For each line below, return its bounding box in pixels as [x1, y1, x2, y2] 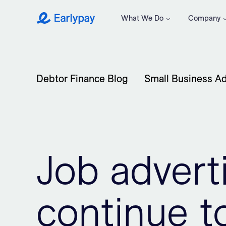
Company [188, 14, 221, 22]
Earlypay [36, 17, 74, 29]
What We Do [121, 14, 164, 22]
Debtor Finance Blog [36, 73, 128, 84]
